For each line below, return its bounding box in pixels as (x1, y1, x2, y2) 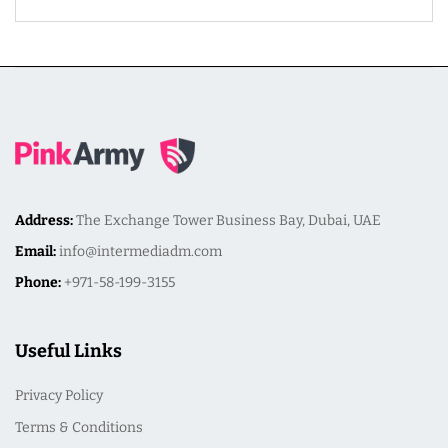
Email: (15, 242, 59, 260)
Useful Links (15, 339, 122, 362)
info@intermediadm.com (59, 242, 222, 260)
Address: (15, 211, 76, 229)
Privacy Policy (15, 386, 103, 404)
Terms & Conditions (15, 418, 143, 436)
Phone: (15, 273, 64, 291)
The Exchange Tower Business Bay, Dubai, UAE (76, 211, 381, 229)
